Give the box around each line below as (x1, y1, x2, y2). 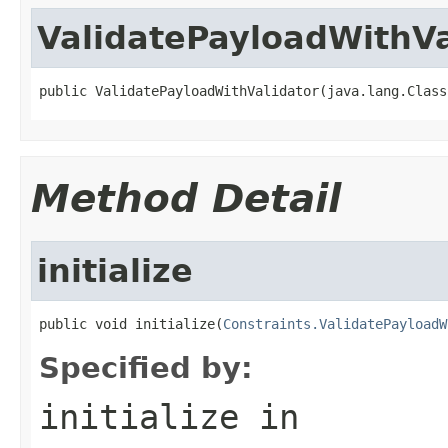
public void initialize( (39, 315, 223, 332)
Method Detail (31, 175, 341, 221)
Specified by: (39, 350, 253, 385)
